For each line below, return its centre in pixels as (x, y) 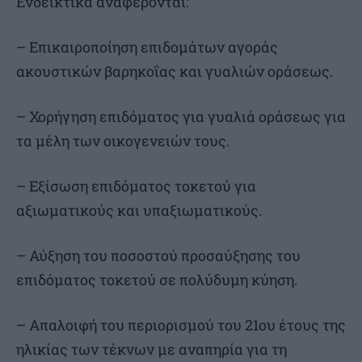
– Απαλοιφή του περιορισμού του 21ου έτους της (181, 325)
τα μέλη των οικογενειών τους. (123, 141)
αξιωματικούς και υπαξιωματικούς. (139, 210)
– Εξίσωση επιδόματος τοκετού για (136, 186)
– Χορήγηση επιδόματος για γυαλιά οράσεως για (181, 117)
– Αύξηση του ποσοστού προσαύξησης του (158, 256)
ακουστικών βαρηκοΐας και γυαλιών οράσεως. (175, 72)
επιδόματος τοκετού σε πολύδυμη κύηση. (157, 280)
